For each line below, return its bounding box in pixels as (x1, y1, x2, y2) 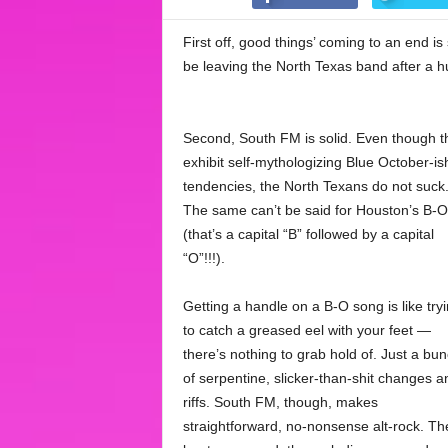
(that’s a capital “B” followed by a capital (182, 226, 434, 242)
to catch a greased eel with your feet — (182, 322, 431, 338)
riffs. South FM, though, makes (182, 394, 378, 410)
